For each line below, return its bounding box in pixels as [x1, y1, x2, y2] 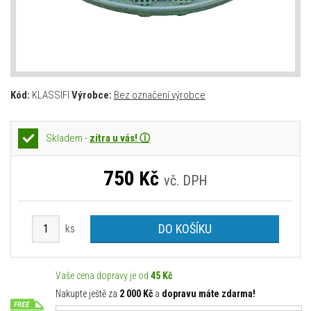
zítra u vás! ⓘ [90, 132, 150, 144]
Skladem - [46, 132, 90, 144]
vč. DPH [164, 172, 208, 189]
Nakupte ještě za [56, 288, 119, 299]
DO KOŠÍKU [158, 221, 212, 236]
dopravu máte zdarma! [162, 288, 255, 299]
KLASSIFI [32, 89, 69, 101]
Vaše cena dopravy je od [56, 270, 151, 281]
